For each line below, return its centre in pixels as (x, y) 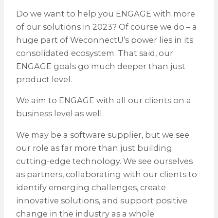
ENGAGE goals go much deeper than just (100, 66)
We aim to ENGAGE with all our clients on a (103, 100)
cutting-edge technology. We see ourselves (104, 161)
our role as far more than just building (94, 148)
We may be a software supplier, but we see (102, 135)
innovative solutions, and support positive (101, 200)
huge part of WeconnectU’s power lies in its (104, 40)
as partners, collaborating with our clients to (106, 174)
